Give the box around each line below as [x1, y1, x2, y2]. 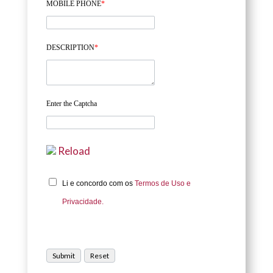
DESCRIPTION [46, 43, 94, 52]
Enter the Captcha [46, 99, 97, 108]
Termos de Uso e [134, 179, 191, 188]
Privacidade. [62, 197, 104, 207]
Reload [57, 144, 90, 158]
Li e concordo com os [62, 179, 135, 188]
